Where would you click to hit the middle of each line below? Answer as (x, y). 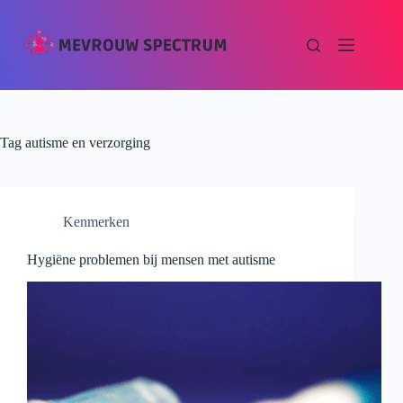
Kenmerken (96, 222)
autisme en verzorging (86, 143)
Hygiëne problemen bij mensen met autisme (151, 260)
